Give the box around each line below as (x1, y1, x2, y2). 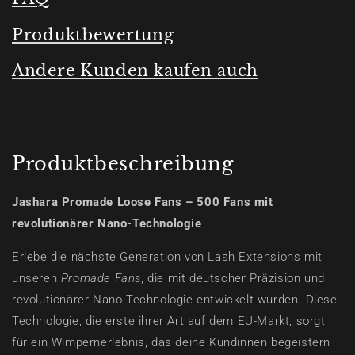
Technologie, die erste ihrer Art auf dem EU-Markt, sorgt (12, 313, 326, 328)
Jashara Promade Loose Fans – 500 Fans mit (12, 194, 273, 209)
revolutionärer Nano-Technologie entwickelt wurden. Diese (12, 292, 338, 307)
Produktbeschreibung (12, 151, 234, 175)
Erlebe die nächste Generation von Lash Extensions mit (12, 249, 323, 264)
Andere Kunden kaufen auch (12, 60, 258, 82)
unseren (12, 270, 61, 285)
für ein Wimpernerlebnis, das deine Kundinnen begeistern (12, 334, 331, 349)
